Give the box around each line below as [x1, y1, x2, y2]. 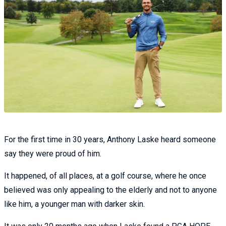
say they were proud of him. [4, 149, 101, 159]
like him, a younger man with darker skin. [4, 199, 145, 209]
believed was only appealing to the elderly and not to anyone [4, 185, 217, 195]
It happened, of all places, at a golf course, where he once [4, 171, 206, 181]
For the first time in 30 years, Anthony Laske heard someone [4, 135, 216, 145]
